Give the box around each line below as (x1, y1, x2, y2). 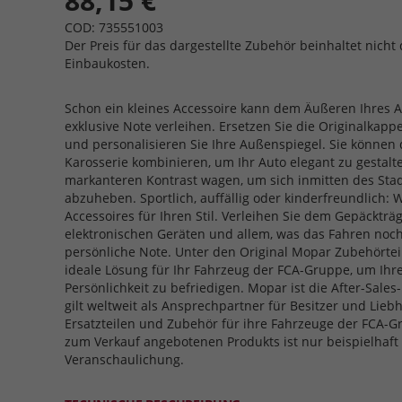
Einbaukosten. (65, 55, 150, 72)
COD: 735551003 (65, 19, 163, 36)
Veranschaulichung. (65, 351, 184, 368)
